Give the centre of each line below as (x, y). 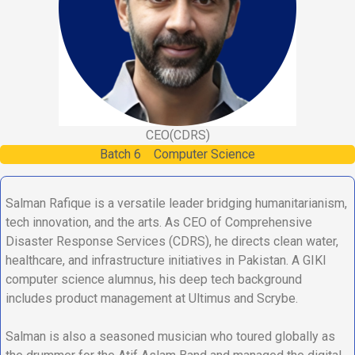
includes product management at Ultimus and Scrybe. (152, 299)
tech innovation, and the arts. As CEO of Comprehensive (159, 223)
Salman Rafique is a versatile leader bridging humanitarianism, (176, 204)
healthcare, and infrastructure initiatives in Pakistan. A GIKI (166, 261)
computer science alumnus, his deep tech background (154, 280)
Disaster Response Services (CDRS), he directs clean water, (172, 242)
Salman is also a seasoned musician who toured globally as (170, 337)
